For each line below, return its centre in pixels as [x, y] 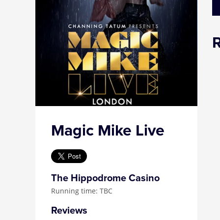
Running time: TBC [82, 191]
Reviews [69, 211]
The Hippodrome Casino [105, 178]
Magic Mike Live [108, 131]
